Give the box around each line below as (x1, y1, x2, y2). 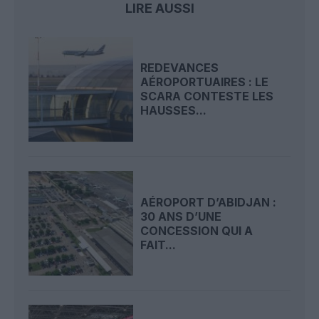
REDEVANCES (140, 61, 219, 75)
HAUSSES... (140, 103, 207, 118)
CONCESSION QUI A (140, 223, 253, 238)
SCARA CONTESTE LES (140, 89, 274, 104)
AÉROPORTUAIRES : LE (140, 75, 269, 90)
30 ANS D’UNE (140, 209, 222, 224)
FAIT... (140, 237, 177, 252)
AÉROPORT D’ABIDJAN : (140, 194, 277, 209)
